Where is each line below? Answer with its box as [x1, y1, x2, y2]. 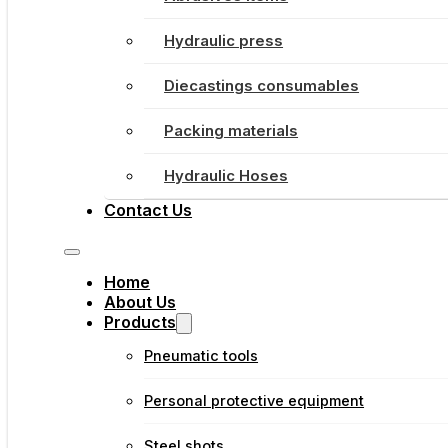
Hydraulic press [164, 31, 284, 50]
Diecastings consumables [164, 76, 360, 95]
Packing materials [164, 121, 299, 140]
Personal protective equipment [144, 392, 365, 410]
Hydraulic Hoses [164, 166, 289, 185]
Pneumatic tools [144, 347, 259, 365]
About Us [104, 292, 177, 312]
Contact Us [104, 200, 193, 220]
